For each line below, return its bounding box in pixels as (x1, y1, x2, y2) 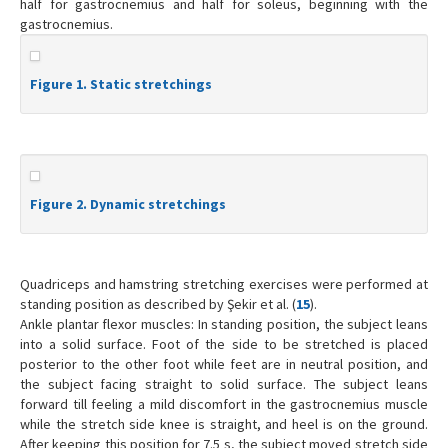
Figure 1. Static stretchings (30, 75, 212, 94)
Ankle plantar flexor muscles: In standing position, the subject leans (20, 315, 428, 334)
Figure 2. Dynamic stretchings (30, 195, 226, 214)
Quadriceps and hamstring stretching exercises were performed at (20, 275, 428, 294)
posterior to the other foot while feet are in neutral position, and (20, 355, 428, 374)
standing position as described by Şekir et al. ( (20, 295, 296, 314)
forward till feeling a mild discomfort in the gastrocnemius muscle (20, 395, 428, 414)
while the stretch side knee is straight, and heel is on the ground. (20, 415, 428, 434)
